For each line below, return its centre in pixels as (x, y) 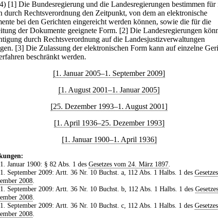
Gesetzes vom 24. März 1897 (128, 164)
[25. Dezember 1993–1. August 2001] (109, 107)
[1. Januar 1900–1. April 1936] (109, 140)
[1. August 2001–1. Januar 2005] (109, 90)
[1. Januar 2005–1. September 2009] (109, 73)
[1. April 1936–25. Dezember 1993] (109, 123)
